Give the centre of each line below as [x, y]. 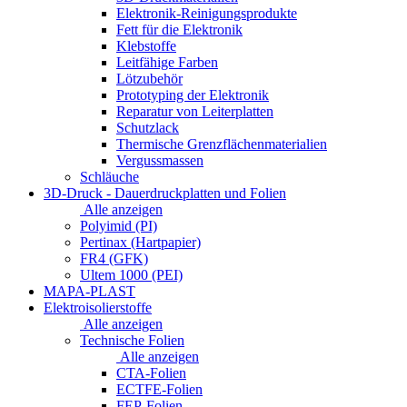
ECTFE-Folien [159, 389]
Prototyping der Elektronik [193, 94]
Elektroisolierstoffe [98, 307]
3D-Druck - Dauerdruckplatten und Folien [165, 193]
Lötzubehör [149, 78]
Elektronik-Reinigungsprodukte [207, 13]
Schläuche [109, 176]
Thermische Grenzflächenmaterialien [222, 144]
